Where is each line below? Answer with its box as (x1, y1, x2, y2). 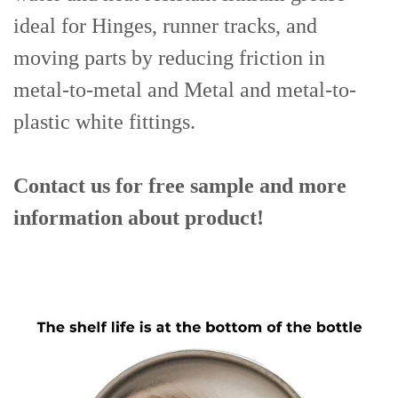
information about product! (13, 206, 264, 230)
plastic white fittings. (13, 110, 195, 134)
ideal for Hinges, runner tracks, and (13, 14, 317, 38)
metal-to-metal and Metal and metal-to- (13, 78, 356, 102)
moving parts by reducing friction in (13, 46, 325, 70)
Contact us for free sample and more (13, 174, 346, 198)
